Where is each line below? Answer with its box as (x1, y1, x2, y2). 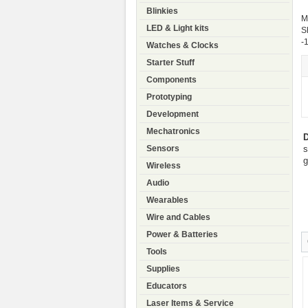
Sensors (146, 144, 179, 154)
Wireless (146, 161, 181, 171)
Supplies (146, 264, 180, 274)
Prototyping (146, 92, 192, 102)
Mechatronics (146, 126, 200, 137)
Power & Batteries (146, 230, 218, 240)
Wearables (146, 195, 188, 206)
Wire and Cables (146, 212, 210, 223)
